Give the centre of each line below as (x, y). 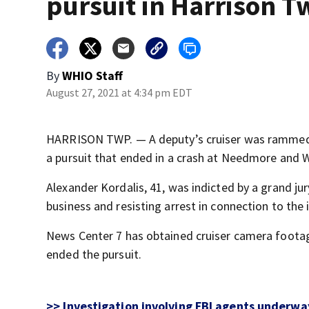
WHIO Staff (93, 76)
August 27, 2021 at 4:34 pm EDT (120, 92)
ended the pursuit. (94, 254)
